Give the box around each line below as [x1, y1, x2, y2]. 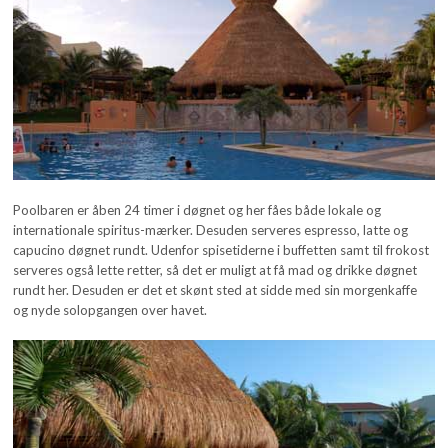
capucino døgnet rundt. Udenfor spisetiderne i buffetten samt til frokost [13, 241, 430, 258]
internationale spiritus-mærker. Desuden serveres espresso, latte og [13, 221, 409, 238]
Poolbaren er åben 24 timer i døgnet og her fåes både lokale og [13, 201, 382, 218]
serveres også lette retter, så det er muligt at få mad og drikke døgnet [13, 261, 418, 278]
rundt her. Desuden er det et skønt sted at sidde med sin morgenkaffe [13, 281, 418, 298]
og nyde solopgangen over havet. [13, 301, 208, 318]
